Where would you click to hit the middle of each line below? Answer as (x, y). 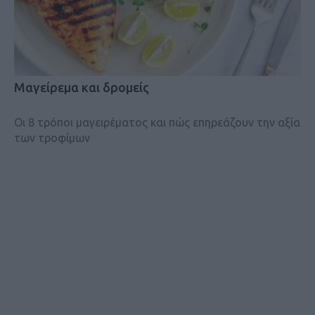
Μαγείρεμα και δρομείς (82, 87)
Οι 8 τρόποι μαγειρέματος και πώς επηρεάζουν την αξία (157, 122)
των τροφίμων (52, 137)
